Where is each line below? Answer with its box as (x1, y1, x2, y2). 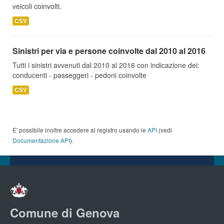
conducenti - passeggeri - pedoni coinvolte (12, 70, 146, 80)
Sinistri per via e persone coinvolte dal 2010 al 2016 (12, 45, 205, 56)
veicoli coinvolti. (12, 1, 61, 11)
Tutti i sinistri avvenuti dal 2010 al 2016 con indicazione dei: (12, 60, 199, 70)
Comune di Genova (10, 204, 119, 221)
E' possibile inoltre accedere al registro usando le (12, 125, 147, 134)
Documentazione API (12, 136, 70, 144)
